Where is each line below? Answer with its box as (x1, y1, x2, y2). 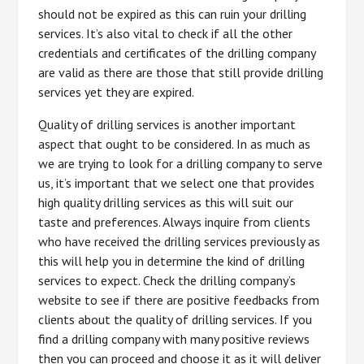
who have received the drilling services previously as (38, 233, 321, 249)
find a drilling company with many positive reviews (38, 331, 310, 347)
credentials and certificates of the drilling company (38, 45, 316, 61)
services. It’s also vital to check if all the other (38, 25, 293, 41)
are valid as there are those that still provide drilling (38, 64, 324, 80)
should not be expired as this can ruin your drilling (38, 6, 307, 22)
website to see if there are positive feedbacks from (38, 292, 320, 308)
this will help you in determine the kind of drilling (38, 253, 305, 269)
